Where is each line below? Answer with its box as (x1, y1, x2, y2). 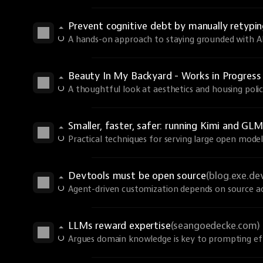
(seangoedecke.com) (170, 220, 260, 232)
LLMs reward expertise (68, 220, 171, 232)
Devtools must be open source (68, 170, 206, 182)
